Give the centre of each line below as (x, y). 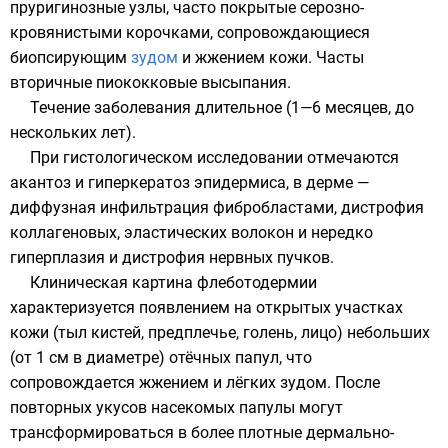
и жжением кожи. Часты (271, 57)
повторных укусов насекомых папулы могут (176, 407)
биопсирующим (70, 57)
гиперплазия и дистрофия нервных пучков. (172, 257)
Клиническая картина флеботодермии (173, 282)
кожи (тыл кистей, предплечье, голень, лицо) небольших (220, 332)
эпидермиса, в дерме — (279, 182)
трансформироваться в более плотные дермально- (202, 432)
